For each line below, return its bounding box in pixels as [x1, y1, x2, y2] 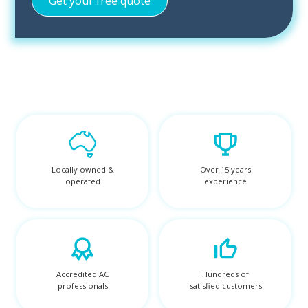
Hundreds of [202, 268, 249, 279]
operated [65, 175, 100, 186]
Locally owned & [51, 164, 114, 175]
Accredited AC [56, 268, 109, 279]
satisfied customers [189, 280, 262, 291]
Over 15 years [200, 164, 251, 175]
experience [204, 175, 247, 186]
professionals [57, 280, 108, 291]
